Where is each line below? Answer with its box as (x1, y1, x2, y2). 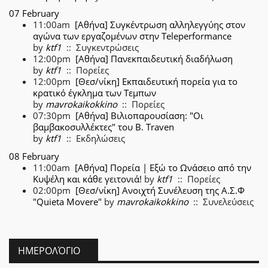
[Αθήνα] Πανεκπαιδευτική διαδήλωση (75, 53, 233, 65)
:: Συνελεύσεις (188, 195, 254, 208)
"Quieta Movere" (33, 195, 102, 208)
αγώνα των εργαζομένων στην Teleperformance (33, 30, 232, 42)
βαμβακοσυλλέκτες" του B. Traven (33, 121, 174, 133)
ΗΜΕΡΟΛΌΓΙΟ (18, 244, 80, 257)
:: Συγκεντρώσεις (62, 41, 139, 53)
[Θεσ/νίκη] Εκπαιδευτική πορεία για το (75, 75, 237, 87)
